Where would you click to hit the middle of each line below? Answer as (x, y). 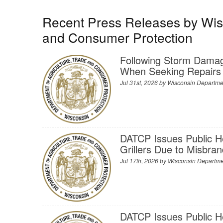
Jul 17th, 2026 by (144, 161)
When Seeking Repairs (171, 71)
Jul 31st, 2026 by (144, 83)
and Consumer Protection (117, 37)
